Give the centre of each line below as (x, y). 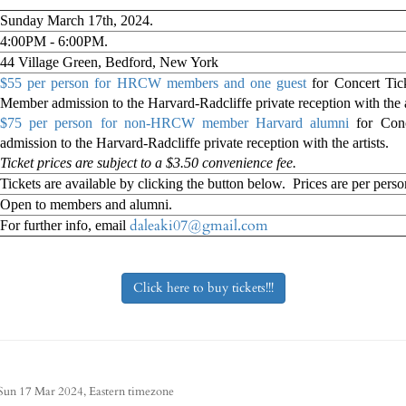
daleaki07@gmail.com (199, 226)
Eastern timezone (131, 391)
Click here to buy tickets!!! (203, 288)
